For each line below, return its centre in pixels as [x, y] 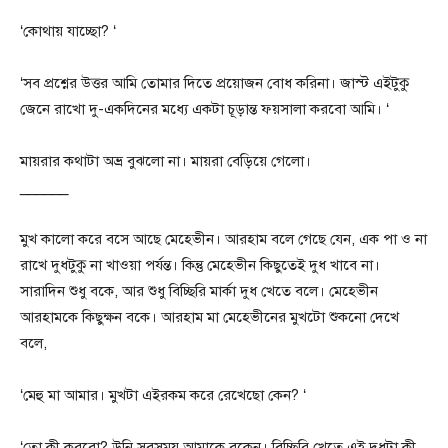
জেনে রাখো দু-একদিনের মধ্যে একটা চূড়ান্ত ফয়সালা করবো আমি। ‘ [204, 109]
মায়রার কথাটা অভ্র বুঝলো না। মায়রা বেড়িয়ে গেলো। [165, 161]
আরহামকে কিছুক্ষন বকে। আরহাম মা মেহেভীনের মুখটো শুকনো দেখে [209, 317]
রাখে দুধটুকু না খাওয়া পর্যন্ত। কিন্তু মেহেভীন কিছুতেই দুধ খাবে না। [200, 265]
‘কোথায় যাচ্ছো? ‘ [68, 31]
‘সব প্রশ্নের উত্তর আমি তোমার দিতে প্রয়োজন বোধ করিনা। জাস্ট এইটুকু [214, 83]
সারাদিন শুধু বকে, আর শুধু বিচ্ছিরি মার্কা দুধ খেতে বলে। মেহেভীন [199, 291]
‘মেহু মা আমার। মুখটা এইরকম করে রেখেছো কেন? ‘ [163, 395]
